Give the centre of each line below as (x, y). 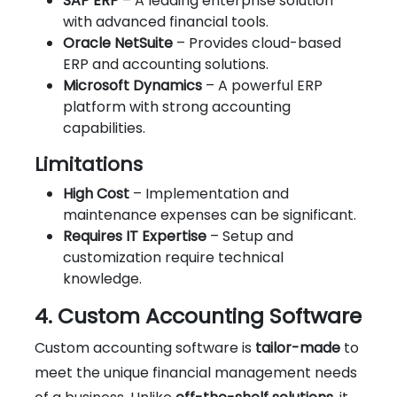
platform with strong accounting (177, 106)
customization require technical (173, 257)
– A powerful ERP (262, 85)
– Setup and (250, 236)
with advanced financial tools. (166, 21)
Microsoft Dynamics (132, 85)
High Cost (96, 193)
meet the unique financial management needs (196, 372)
